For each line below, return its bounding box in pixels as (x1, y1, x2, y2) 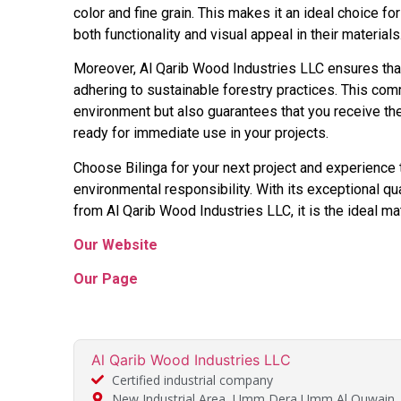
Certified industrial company (111, 371, 273, 388)
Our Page (73, 270, 138, 288)
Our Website (73, 235, 158, 253)
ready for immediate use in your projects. (73, 124, 328, 142)
